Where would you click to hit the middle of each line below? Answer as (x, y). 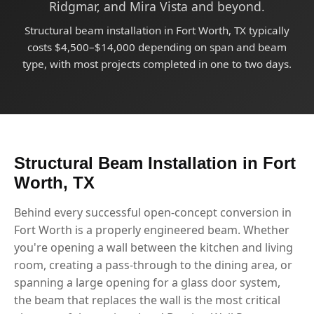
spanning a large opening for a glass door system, (147, 282)
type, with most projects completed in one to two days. (157, 63)
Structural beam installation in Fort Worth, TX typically (157, 30)
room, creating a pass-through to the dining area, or (153, 265)
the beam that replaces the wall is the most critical (147, 300)
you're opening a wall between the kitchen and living (153, 247)
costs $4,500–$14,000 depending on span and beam (157, 47)
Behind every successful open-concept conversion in (153, 212)
